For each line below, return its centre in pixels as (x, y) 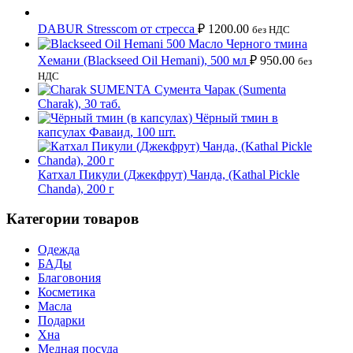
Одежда (59, 249)
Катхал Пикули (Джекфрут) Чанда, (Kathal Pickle (169, 174)
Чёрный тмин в (237, 117)
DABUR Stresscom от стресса (116, 28)
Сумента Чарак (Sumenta (220, 89)
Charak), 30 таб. (79, 103)
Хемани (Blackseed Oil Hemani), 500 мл (142, 60)
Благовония (69, 278)
